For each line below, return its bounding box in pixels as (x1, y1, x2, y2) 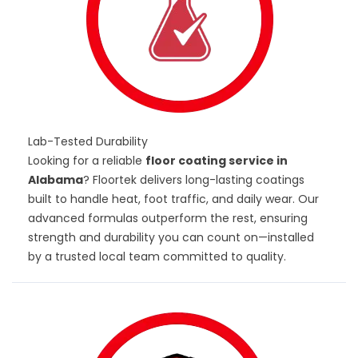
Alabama (28, 171, 83, 188)
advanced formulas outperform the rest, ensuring (28, 209, 308, 226)
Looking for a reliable (28, 152, 145, 169)
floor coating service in (145, 152, 288, 169)
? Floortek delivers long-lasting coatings (83, 171, 304, 188)
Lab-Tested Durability (28, 133, 148, 149)
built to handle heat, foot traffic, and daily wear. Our (28, 190, 319, 207)
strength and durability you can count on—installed (28, 229, 314, 245)
